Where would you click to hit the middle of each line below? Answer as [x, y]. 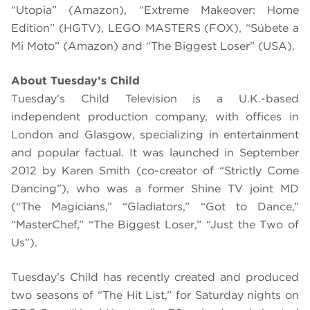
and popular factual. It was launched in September [155, 153]
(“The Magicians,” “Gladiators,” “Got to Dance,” [155, 207]
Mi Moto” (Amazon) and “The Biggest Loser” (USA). [153, 46]
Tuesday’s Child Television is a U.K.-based [155, 99]
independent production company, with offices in [155, 117]
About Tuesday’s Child [75, 81]
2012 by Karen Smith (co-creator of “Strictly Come [155, 171]
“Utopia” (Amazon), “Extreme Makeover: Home [155, 10]
